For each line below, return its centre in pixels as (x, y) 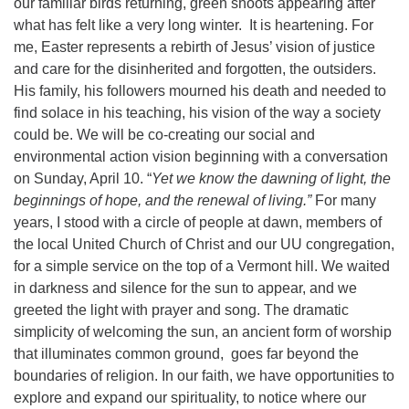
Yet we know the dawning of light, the (271, 178)
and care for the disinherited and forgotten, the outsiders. (195, 69)
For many (346, 200)
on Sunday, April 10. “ (83, 178)
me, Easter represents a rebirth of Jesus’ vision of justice (194, 47)
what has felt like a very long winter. (128, 25)
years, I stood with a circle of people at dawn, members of (198, 222)
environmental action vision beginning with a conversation (201, 157)
